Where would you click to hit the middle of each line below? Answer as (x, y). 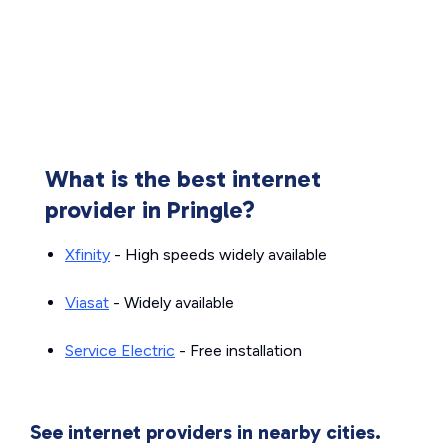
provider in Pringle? (150, 210)
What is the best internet (183, 179)
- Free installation (238, 351)
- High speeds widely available (218, 255)
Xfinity (87, 255)
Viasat (87, 303)
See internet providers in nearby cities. (205, 432)
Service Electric (120, 351)
